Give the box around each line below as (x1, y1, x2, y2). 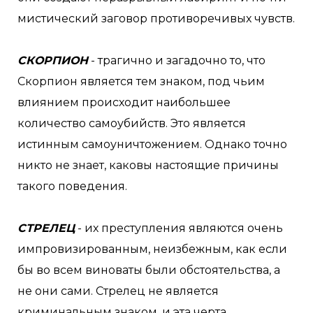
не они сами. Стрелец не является (17, 284, 219, 298)
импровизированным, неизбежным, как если (17, 242, 287, 256)
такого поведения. (17, 180, 127, 193)
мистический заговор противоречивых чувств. (17, 12, 295, 25)
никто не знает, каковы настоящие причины (17, 159, 279, 172)
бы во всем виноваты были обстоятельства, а (17, 263, 280, 277)
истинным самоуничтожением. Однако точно (17, 138, 287, 151)
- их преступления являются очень (75, 221, 283, 235)
